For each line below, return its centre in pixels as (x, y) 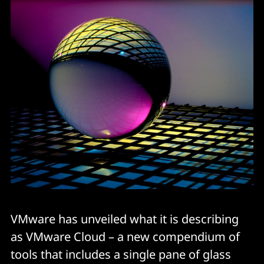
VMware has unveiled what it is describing (125, 219)
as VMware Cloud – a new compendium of (125, 236)
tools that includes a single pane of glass (121, 254)
